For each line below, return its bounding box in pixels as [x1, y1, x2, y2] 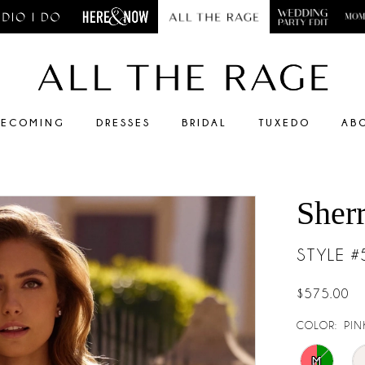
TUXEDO [258, 117, 310, 129]
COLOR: [297, 319, 338, 332]
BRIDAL [182, 117, 227, 129]
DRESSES [96, 117, 151, 129]
